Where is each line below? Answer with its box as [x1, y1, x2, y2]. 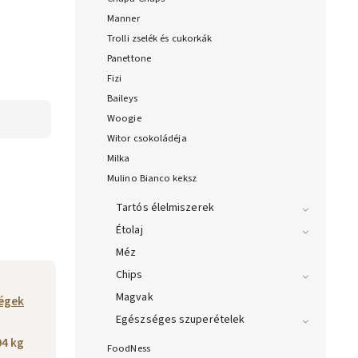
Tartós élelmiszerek [116, 200, 214, 217]
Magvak [116, 289, 153, 306]
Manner [107, 11, 140, 26]
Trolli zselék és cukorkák [107, 31, 213, 46]
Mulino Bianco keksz [107, 171, 197, 186]
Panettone [107, 51, 151, 66]
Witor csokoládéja [107, 131, 187, 146]
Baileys [107, 91, 137, 106]
